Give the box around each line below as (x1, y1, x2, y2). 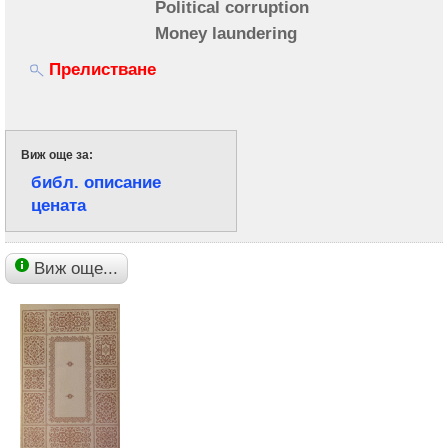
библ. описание (31, 171, 161, 192)
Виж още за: (21, 147, 93, 162)
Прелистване (44, 58, 156, 79)
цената (31, 194, 86, 215)
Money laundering (155, 22, 297, 43)
